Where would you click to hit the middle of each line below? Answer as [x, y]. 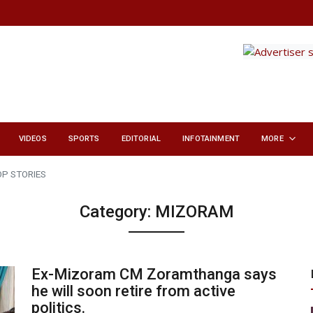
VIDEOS [32, 139]
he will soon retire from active [133, 291]
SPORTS [84, 139]
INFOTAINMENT [211, 139]
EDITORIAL [141, 139]
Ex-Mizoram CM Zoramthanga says [154, 275]
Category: [117, 212]
